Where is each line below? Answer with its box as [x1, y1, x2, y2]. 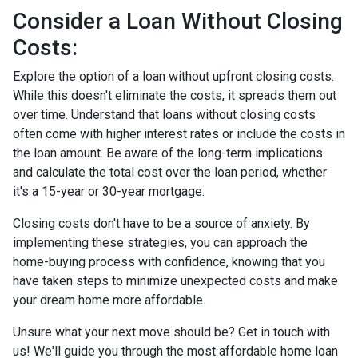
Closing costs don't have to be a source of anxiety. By [13, 215, 310, 231]
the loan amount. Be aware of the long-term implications [13, 145, 323, 161]
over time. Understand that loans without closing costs [13, 106, 316, 122]
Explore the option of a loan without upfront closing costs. [13, 68, 334, 84]
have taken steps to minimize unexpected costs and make [13, 272, 338, 288]
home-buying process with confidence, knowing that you [13, 253, 325, 269]
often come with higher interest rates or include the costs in [13, 125, 345, 141]
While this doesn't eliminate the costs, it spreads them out [13, 87, 336, 103]
